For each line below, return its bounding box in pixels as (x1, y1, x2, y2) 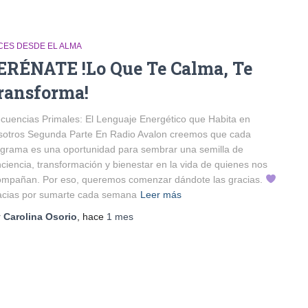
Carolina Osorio (3, 211, 77, 222)
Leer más (140, 189, 181, 200)
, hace (77, 211, 107, 222)
